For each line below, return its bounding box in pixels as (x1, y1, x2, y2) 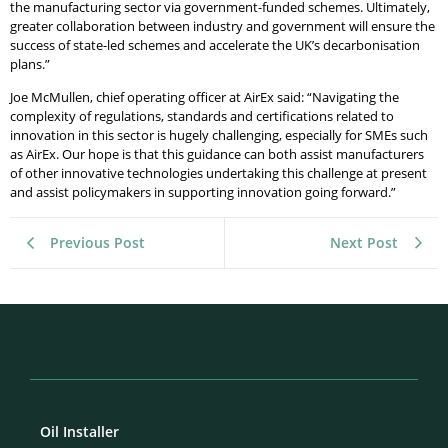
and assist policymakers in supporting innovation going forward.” (10, 183, 399, 202)
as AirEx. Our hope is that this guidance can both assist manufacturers (10, 145, 424, 164)
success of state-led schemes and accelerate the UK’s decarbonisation (10, 35, 420, 54)
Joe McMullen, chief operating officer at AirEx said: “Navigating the (10, 88, 399, 107)
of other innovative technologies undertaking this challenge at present (10, 164, 427, 183)
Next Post (330, 233, 398, 253)
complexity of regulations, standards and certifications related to (10, 107, 394, 126)
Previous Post (50, 233, 145, 253)
